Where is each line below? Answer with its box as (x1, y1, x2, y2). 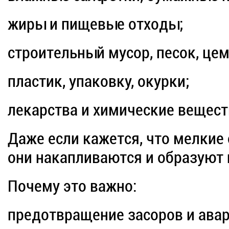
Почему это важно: (8, 176, 137, 196)
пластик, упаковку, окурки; (8, 72, 190, 91)
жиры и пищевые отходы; (8, 14, 184, 34)
